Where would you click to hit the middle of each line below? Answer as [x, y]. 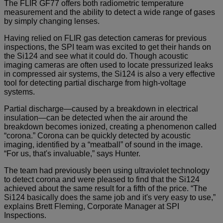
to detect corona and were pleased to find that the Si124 [102, 179]
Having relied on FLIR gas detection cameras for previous [105, 38]
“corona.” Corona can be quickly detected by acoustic [97, 135]
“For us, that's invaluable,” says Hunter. [72, 153]
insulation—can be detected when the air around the [96, 117]
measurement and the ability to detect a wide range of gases [110, 12]
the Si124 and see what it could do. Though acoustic [96, 56]
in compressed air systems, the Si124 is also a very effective [110, 74]
